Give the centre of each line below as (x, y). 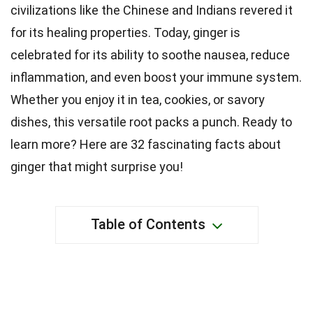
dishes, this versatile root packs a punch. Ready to (151, 122)
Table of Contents (148, 224)
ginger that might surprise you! (97, 167)
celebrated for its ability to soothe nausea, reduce (150, 55)
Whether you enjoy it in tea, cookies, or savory (138, 100)
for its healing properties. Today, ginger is (125, 32)
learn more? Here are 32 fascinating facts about (146, 144)
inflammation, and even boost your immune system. (156, 77)
